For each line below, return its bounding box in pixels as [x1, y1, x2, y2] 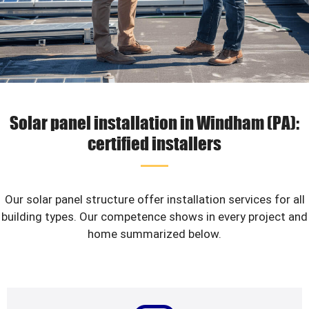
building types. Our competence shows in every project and [1, 210, 308, 223]
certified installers [88, 132, 221, 154]
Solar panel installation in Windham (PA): [10, 111, 299, 133]
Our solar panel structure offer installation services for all [4, 192, 305, 206]
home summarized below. [88, 227, 221, 241]
